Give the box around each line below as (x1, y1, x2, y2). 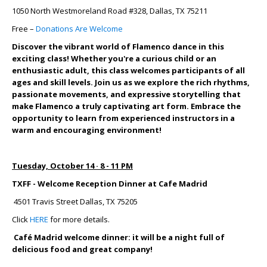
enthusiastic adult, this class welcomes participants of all (12, 64, 245, 76)
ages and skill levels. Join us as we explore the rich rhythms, (12, 76, 250, 88)
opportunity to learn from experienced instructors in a (12, 112, 235, 123)
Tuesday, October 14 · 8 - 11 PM (12, 160, 133, 171)
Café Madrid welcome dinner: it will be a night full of (14, 231, 225, 243)
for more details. (48, 213, 110, 225)
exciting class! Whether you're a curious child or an (12, 52, 216, 64)
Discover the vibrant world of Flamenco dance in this (12, 41, 224, 52)
